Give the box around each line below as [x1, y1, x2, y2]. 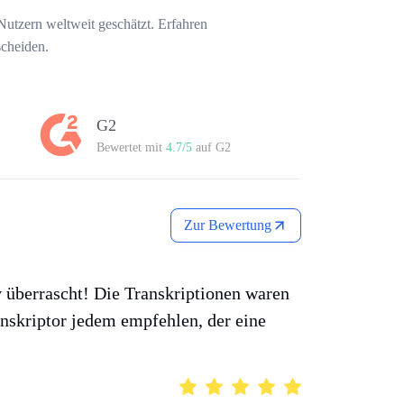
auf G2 [192, 141, 231, 155]
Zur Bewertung [184, 217, 271, 234]
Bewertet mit [96, 141, 166, 155]
